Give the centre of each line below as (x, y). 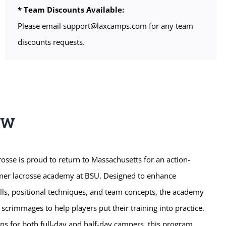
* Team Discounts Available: (71, 10)
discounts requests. (51, 42)
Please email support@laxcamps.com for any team (106, 26)
